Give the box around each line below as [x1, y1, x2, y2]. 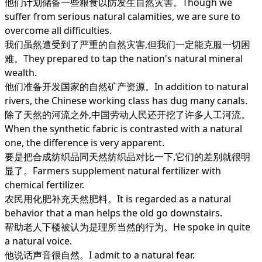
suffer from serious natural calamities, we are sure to [5, 10, 240, 23]
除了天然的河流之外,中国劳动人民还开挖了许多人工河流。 [5, 108, 250, 121]
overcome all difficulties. [5, 24, 112, 37]
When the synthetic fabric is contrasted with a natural [5, 122, 242, 135]
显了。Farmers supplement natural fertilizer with [5, 164, 221, 177]
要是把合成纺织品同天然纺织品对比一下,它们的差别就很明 [5, 150, 250, 163]
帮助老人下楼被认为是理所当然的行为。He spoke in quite [5, 220, 250, 233]
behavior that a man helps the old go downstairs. [5, 206, 222, 219]
